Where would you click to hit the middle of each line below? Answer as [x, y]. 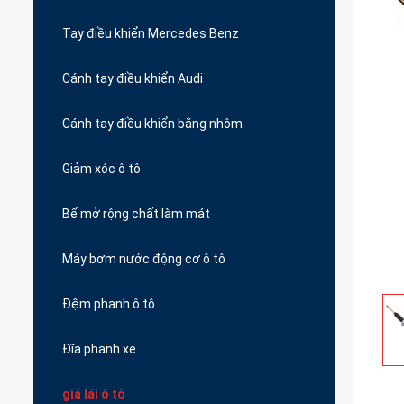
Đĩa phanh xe [99, 349]
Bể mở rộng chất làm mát [136, 214]
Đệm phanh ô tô [109, 304]
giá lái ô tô [94, 394]
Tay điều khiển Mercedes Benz [151, 33]
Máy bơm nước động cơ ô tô [144, 259]
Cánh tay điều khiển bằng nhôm [152, 124]
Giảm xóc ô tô [101, 169]
